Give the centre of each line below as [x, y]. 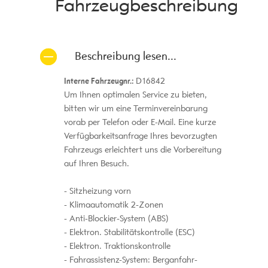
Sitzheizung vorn [99, 191]
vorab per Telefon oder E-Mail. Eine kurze [140, 122]
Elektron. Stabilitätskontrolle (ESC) [131, 232]
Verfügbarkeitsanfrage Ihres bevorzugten [140, 136]
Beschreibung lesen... [125, 56]
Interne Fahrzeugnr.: [98, 81]
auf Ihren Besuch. [96, 163]
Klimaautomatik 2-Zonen [115, 205]
